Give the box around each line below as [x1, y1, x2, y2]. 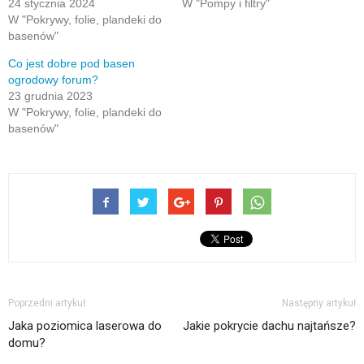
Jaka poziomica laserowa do [8, 318, 162, 333]
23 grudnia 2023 [8, 89, 93, 102]
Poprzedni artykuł [8, 297, 85, 309]
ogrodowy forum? [8, 73, 98, 86]
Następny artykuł [282, 297, 356, 309]
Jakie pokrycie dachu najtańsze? [183, 318, 356, 333]
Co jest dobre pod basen [8, 57, 135, 70]
